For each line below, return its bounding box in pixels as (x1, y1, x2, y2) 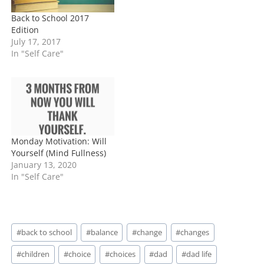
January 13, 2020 (11, 159, 77, 171)
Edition (11, 24, 42, 35)
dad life (186, 249, 212, 260)
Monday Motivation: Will (11, 136, 107, 147)
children (21, 249, 50, 260)
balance (90, 226, 118, 237)
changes (180, 226, 210, 237)
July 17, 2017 (11, 35, 61, 47)
